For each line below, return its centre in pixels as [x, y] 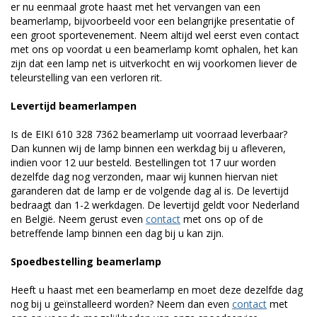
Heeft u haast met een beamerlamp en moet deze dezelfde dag [157, 289]
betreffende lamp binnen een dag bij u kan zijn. [117, 233]
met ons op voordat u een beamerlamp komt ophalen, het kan [154, 49]
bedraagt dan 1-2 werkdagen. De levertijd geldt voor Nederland [155, 204]
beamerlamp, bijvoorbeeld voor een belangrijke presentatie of [152, 21]
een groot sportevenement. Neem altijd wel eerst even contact [155, 35]
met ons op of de [222, 219]
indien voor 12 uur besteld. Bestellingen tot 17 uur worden [143, 162]
